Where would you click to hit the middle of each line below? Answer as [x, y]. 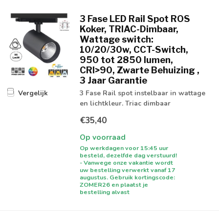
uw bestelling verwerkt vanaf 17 [127, 170]
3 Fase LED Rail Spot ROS [135, 19]
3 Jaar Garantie [113, 80]
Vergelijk [33, 93]
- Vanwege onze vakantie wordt [126, 163]
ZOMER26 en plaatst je [114, 185]
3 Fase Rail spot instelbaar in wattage [142, 93]
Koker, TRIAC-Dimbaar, [129, 29]
